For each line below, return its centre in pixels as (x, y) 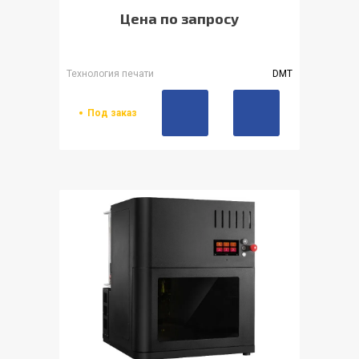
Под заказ (112, 113)
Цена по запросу (179, 18)
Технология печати (110, 73)
